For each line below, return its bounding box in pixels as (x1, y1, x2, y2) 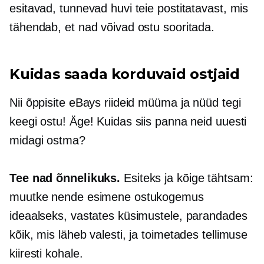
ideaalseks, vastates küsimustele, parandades (9, 209, 247, 222)
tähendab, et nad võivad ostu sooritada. (9, 21, 215, 34)
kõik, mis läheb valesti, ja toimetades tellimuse (9, 228, 248, 241)
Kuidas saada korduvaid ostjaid (9, 65, 240, 82)
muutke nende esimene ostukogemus (9, 190, 204, 203)
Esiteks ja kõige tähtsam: (124, 171, 253, 184)
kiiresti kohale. (9, 247, 83, 260)
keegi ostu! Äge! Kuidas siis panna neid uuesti (9, 115, 247, 128)
